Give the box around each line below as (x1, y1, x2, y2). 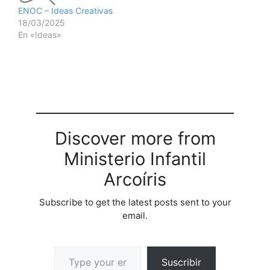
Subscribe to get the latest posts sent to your (39, 196, 231, 208)
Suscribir (162, 256, 201, 268)
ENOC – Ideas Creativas (18, 5, 113, 16)
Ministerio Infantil (64, 148, 206, 169)
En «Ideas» (18, 29, 61, 40)
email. (122, 209, 148, 221)
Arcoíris (104, 168, 166, 190)
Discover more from (54, 127, 216, 149)
